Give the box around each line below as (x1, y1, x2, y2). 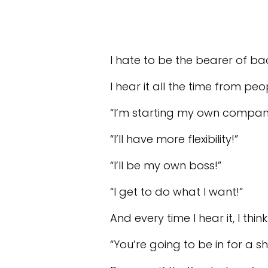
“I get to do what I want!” (110, 184, 243, 199)
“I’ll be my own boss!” (110, 158, 221, 173)
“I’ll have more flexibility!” (110, 132, 238, 147)
